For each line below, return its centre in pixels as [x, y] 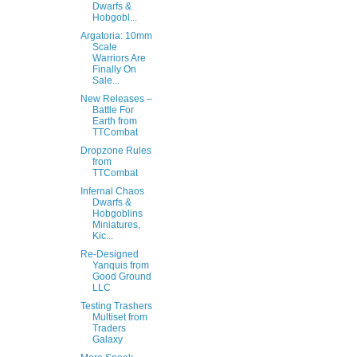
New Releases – [116, 99]
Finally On [114, 69]
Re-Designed [109, 254]
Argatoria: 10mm [116, 36]
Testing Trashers [116, 306]
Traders [109, 328]
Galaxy [107, 339]
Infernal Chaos [112, 191]
